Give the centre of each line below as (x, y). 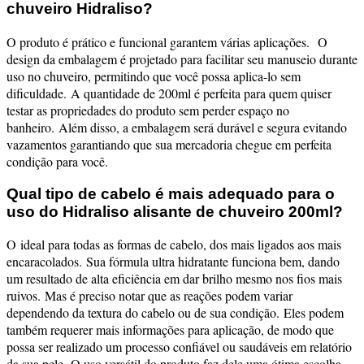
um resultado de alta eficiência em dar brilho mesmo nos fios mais (174, 279)
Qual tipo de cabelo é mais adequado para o (171, 193)
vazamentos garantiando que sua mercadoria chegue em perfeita (169, 144)
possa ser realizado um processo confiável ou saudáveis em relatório (179, 347)
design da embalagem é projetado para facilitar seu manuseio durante (182, 58)
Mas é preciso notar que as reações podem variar (169, 296)
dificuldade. (39, 93)
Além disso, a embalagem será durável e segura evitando (203, 127)
